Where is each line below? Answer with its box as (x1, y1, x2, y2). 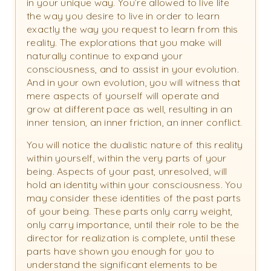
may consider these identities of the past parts (27, 192, 241, 204)
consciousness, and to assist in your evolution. (27, 63, 240, 76)
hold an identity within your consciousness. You (27, 178, 243, 191)
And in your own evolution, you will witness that (27, 76, 241, 89)
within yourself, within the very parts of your (27, 152, 227, 165)
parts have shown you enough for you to (27, 245, 215, 258)
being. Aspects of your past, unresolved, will (27, 165, 227, 178)
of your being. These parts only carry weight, (27, 205, 233, 218)
